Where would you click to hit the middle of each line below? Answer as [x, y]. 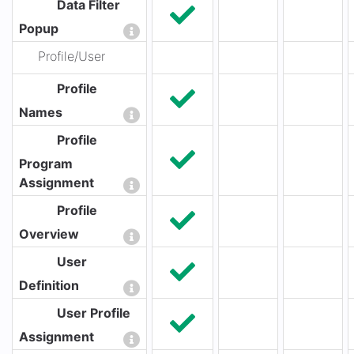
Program [46, 164]
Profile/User [72, 56]
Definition [49, 285]
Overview [49, 234]
